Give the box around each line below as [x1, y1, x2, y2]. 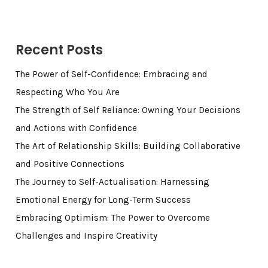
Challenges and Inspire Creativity [15, 230, 157, 241]
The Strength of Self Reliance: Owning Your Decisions [15, 104, 240, 115]
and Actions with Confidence [15, 122, 137, 133]
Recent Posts [15, 40, 103, 59]
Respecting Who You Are [15, 86, 120, 98]
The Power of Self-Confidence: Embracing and [15, 68, 208, 80]
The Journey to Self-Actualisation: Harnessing [15, 176, 209, 187]
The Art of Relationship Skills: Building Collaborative [15, 140, 240, 151]
